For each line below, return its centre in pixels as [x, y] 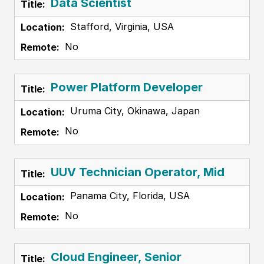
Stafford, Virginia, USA [120, 26]
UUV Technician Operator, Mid [137, 172]
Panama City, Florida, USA [128, 196]
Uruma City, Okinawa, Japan [133, 111]
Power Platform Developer [126, 88]
